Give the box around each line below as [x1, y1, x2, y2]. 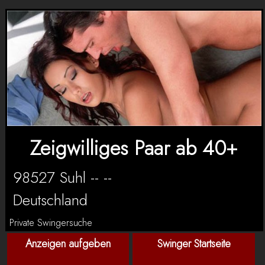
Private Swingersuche [9, 215, 92, 230]
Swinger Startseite [157, 235, 231, 251]
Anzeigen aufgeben [25, 235, 111, 251]
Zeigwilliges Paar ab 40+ [30, 133, 238, 163]
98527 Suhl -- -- [12, 166, 112, 189]
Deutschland [12, 188, 88, 211]
